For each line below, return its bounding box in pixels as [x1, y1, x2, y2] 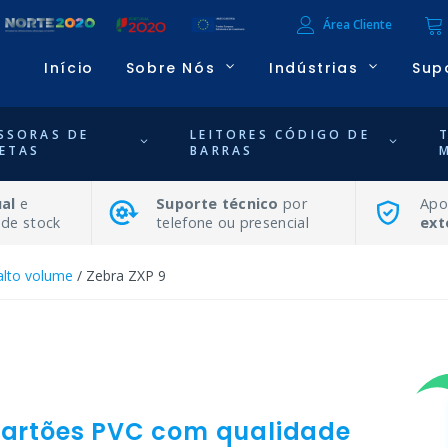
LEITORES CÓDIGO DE [190, 125, 370, 143]
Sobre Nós [125, 58, 216, 79]
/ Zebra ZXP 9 [73, 265, 166, 285]
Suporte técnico [156, 193, 279, 213]
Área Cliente [322, 16, 392, 34]
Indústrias [269, 58, 359, 79]
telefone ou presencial [156, 212, 310, 232]
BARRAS [190, 141, 254, 159]
